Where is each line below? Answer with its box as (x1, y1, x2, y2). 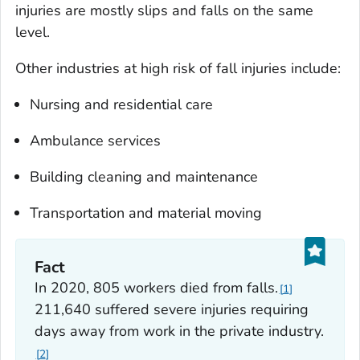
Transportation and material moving (30, 202, 262, 223)
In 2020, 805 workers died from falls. (34, 278, 278, 298)
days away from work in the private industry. (34, 321, 324, 342)
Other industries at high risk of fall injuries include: (15, 58, 341, 78)
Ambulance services (30, 130, 161, 150)
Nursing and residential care (30, 94, 213, 114)
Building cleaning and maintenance (30, 166, 258, 186)
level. (15, 22, 50, 42)
